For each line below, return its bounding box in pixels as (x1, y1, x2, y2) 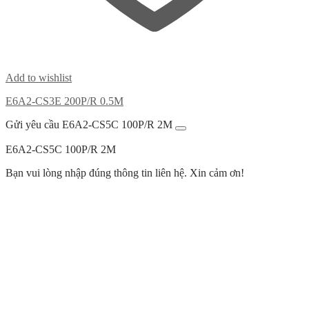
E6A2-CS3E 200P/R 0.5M (6, 95, 123, 108)
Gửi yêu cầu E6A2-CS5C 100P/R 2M (6, 119, 172, 131)
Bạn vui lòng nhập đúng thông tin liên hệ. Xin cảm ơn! (6, 167, 244, 179)
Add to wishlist (6, 72, 72, 84)
